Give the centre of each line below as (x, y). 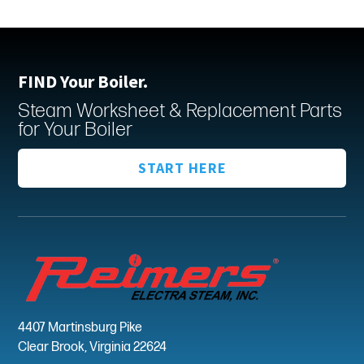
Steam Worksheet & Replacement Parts (180, 110)
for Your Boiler (76, 129)
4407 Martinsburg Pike (80, 327)
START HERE (182, 168)
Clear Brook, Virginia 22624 (93, 347)
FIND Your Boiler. (83, 81)
